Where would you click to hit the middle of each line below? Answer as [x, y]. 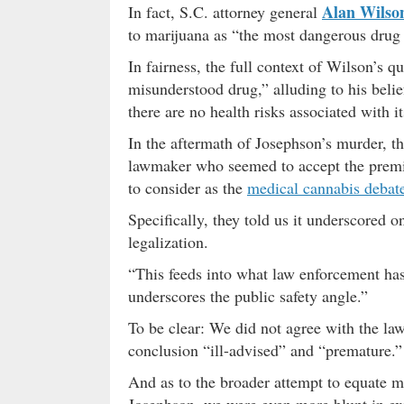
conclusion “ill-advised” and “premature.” [265, 349]
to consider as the [188, 187]
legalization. [168, 241]
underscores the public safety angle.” [248, 295]
